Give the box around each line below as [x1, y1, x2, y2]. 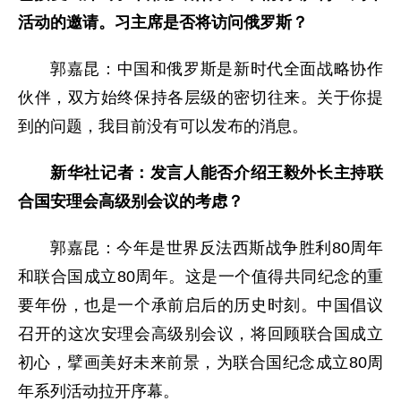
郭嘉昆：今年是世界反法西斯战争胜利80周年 [50, 238, 383, 257]
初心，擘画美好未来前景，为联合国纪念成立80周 [18, 353, 383, 371]
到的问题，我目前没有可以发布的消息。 [18, 116, 308, 135]
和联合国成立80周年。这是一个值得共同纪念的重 [18, 267, 383, 286]
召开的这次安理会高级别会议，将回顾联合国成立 [18, 324, 383, 343]
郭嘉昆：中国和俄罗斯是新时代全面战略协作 [50, 59, 383, 78]
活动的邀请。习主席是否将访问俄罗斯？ [18, 13, 308, 31]
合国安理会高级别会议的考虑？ [18, 192, 243, 210]
